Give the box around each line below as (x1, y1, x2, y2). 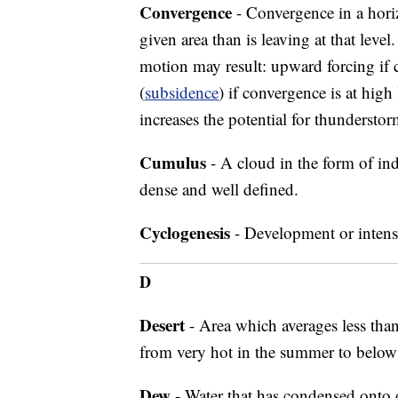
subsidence (145, 81, 219, 103)
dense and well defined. (139, 178, 298, 200)
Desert (139, 313, 185, 337)
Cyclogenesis (139, 220, 230, 244)
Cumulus (139, 150, 206, 174)
